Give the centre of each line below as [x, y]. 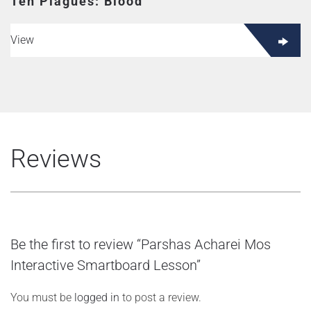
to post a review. [160, 297]
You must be [42, 297]
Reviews [56, 159]
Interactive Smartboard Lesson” [106, 265]
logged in [97, 297]
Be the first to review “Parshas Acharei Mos [141, 244]
